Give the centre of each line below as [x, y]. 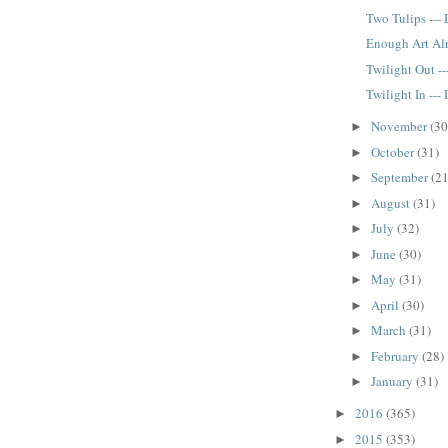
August [391, 202]
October [393, 151]
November [400, 126]
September [400, 177]
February [396, 355]
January [393, 381]
